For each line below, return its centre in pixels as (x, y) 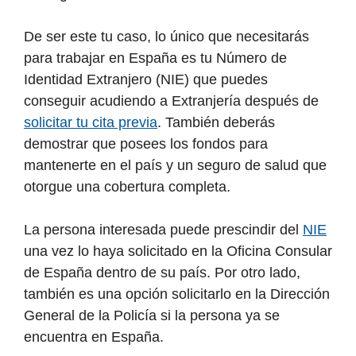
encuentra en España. (94, 337)
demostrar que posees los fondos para (146, 144)
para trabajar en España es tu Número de (155, 58)
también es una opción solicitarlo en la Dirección (177, 294)
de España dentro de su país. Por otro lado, (162, 273)
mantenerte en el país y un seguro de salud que (175, 166)
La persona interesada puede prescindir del (163, 230)
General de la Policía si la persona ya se (152, 316)
